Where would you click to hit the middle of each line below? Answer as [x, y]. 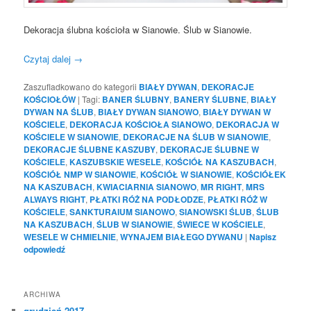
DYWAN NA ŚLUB [59, 112]
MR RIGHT [221, 187]
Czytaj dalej [49, 59]
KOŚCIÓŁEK [261, 175]
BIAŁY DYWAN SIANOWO [149, 112]
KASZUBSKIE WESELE [116, 162]
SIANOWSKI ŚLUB [216, 212]
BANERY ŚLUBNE [210, 100]
